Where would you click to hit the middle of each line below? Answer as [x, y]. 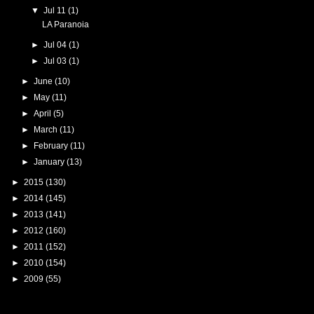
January [50, 162]
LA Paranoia [65, 24]
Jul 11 [56, 10]
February [52, 145]
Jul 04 [56, 45]
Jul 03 [56, 61]
